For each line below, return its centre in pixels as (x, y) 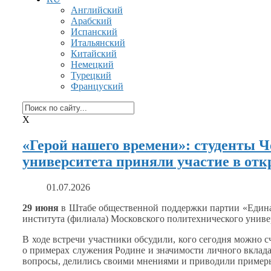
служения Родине (109, 250)
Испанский (94, 32)
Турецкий (91, 75)
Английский (97, 10)
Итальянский (98, 43)
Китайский (94, 54)
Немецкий (92, 64)
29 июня (41, 207)
